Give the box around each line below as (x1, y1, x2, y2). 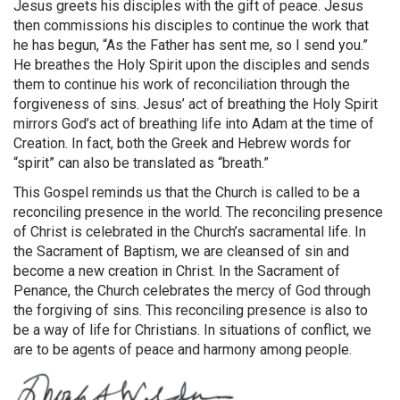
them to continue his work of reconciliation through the (13, 76, 350, 94)
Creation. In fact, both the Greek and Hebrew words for (13, 135, 351, 153)
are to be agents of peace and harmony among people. (13, 341, 352, 359)
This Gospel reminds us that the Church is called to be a (13, 184, 360, 202)
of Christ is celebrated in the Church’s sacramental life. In (13, 223, 366, 241)
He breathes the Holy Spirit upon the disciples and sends (13, 56, 370, 74)
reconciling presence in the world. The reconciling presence (13, 204, 383, 221)
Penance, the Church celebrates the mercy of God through (13, 282, 371, 300)
